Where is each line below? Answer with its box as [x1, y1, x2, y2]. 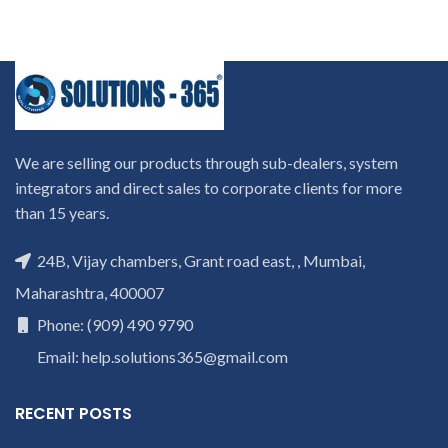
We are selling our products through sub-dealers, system [15, 153, 398, 173]
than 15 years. [15, 203, 109, 223]
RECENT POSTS [15, 402, 132, 426]
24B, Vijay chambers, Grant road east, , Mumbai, [34, 251, 365, 271]
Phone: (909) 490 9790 [34, 315, 193, 335]
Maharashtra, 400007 [15, 283, 164, 303]
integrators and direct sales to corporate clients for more [15, 178, 402, 198]
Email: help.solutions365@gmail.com [34, 347, 288, 367]
